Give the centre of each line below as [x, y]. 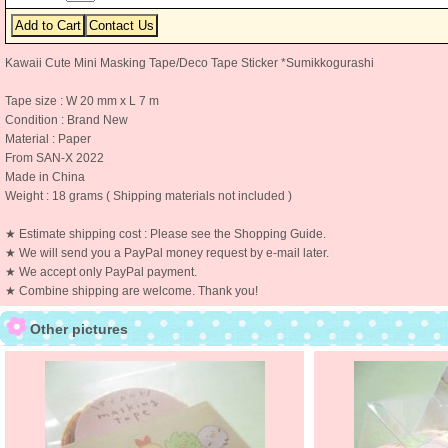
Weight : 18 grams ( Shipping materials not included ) [148, 196]
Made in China [45, 177]
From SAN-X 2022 [54, 158]
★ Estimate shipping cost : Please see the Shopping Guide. [165, 234]
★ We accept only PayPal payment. [101, 272]
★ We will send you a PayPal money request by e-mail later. [167, 253]
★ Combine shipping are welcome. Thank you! [131, 291]
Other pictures [79, 329]
